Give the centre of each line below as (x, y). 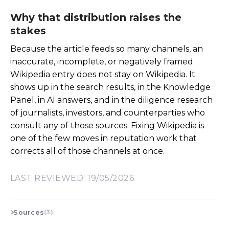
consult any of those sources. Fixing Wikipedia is (107, 125)
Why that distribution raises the (96, 18)
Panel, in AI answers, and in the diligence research (111, 100)
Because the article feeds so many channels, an (107, 49)
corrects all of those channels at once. (87, 151)
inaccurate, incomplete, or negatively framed (102, 61)
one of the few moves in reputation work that (104, 138)
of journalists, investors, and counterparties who (108, 112)
